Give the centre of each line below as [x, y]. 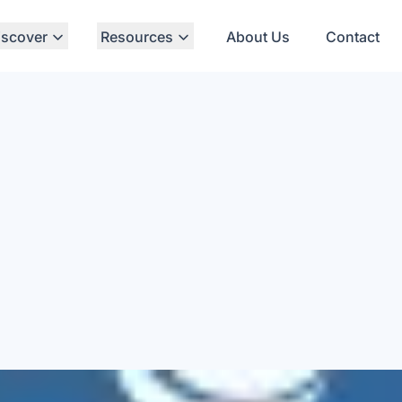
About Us [258, 37]
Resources [137, 37]
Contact [353, 37]
